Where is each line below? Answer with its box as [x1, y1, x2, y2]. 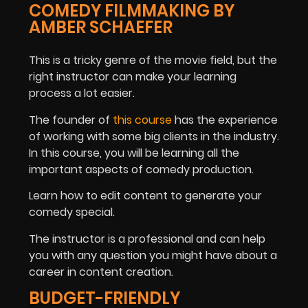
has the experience [172, 111, 278, 128]
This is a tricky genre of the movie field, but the [29, 52, 277, 69]
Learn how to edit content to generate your [29, 188, 262, 204]
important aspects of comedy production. [29, 161, 254, 177]
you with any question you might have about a [29, 247, 277, 263]
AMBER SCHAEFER [29, 16, 173, 39]
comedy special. [29, 204, 115, 221]
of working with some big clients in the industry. [29, 128, 279, 144]
